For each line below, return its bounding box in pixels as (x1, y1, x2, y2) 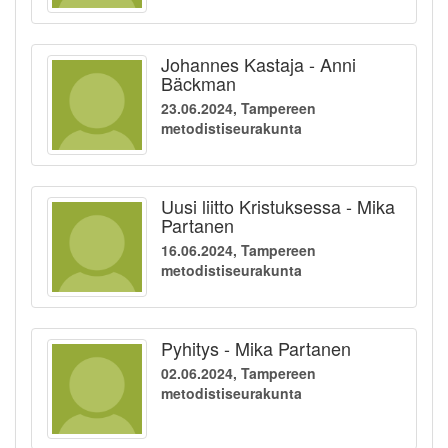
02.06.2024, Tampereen (161, 363, 316, 384)
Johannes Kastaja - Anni (161, 51, 356, 78)
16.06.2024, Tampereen (161, 240, 316, 261)
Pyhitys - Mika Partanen (161, 335, 351, 362)
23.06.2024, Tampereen (161, 98, 316, 119)
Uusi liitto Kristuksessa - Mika (161, 193, 395, 220)
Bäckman (161, 70, 236, 97)
